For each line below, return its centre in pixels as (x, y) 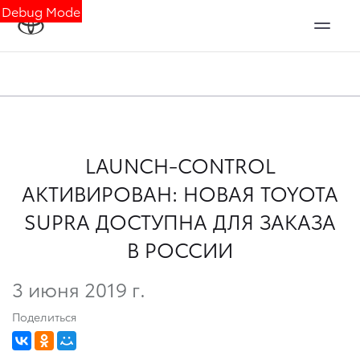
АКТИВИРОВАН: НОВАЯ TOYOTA (180, 192)
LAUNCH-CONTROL (180, 164)
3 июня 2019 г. (79, 288)
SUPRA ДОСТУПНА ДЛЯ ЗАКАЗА (180, 221)
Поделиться (44, 316)
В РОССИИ (180, 249)
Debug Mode (41, 11)
